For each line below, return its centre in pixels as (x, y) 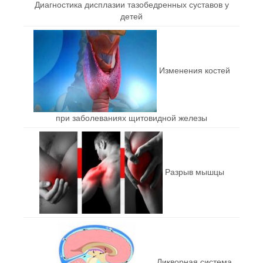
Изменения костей (194, 70)
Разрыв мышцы (194, 172)
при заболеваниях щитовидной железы (131, 118)
